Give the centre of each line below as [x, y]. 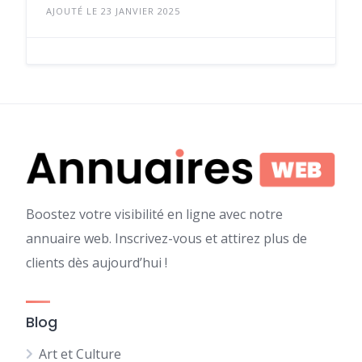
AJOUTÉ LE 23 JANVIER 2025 [113, 11]
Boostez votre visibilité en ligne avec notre [154, 214]
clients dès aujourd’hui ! [97, 263]
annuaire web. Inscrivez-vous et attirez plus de [166, 238]
